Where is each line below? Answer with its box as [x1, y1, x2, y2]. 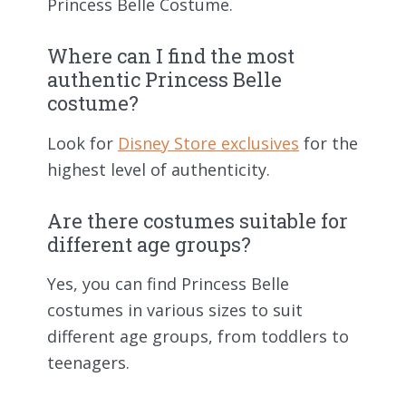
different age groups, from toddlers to [47, 325, 349, 348]
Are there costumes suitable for [47, 207, 348, 234]
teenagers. [47, 352, 130, 374]
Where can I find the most [47, 43, 295, 70]
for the [299, 131, 358, 154]
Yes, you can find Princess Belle [47, 273, 289, 295]
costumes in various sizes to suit [47, 299, 303, 322]
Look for [47, 131, 118, 154]
